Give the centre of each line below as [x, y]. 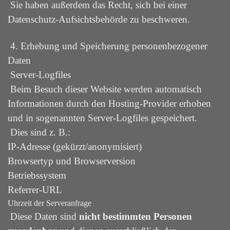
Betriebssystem [37, 175]
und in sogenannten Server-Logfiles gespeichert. [102, 118]
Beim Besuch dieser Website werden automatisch [105, 89]
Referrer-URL [35, 190]
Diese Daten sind [42, 216]
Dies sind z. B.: [39, 132]
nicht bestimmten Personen [136, 216]
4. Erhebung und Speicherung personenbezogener [108, 46]
